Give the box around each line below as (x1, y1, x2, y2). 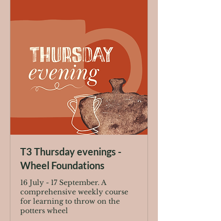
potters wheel (20, 206, 68, 215)
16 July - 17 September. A (20, 178, 106, 187)
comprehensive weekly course (20, 187, 128, 196)
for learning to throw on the (20, 197, 120, 206)
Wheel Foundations (20, 159, 105, 171)
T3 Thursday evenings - (20, 146, 121, 157)
